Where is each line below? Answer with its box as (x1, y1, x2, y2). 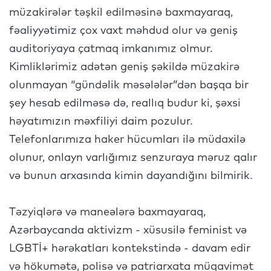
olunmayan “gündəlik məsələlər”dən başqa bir (9, 80, 249, 91)
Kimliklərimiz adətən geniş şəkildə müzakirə (9, 62, 240, 73)
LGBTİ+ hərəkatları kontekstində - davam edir (9, 243, 250, 254)
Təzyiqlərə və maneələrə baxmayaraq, (9, 207, 206, 218)
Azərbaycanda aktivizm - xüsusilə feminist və (9, 225, 247, 236)
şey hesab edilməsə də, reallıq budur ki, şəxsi (9, 98, 241, 109)
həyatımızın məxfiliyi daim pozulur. (9, 116, 193, 127)
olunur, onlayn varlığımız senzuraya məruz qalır (9, 152, 257, 163)
